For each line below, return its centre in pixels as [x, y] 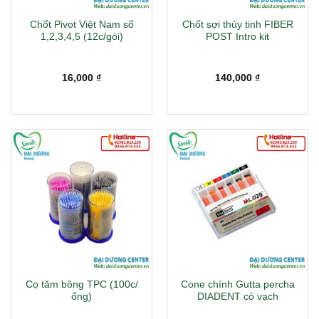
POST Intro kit [237, 37]
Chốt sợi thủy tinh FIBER [237, 25]
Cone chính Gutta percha [237, 285]
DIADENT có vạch [237, 297]
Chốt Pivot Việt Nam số [82, 25]
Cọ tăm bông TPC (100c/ [82, 285]
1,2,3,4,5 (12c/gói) [82, 37]
